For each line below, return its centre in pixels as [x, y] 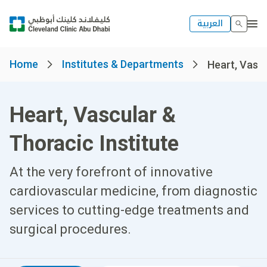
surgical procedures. [70, 229]
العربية [210, 23]
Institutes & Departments [123, 64]
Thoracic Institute [94, 144]
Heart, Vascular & [93, 115]
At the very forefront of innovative [111, 172]
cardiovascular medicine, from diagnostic [133, 191]
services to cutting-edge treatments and [129, 210]
